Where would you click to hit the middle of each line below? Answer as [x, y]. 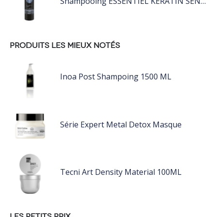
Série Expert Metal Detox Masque [121, 124]
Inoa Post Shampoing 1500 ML [116, 76]
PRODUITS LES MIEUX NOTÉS [65, 45]
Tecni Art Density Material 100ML [121, 172]
